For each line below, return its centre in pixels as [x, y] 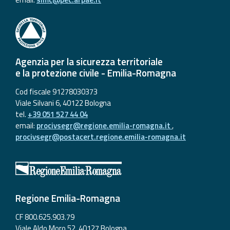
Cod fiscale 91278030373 [56, 91]
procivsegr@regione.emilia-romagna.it [104, 125]
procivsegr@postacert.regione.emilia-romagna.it [101, 137]
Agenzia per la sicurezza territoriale [89, 61]
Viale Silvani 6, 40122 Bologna [63, 103]
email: [26, 125]
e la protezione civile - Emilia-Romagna [96, 73]
